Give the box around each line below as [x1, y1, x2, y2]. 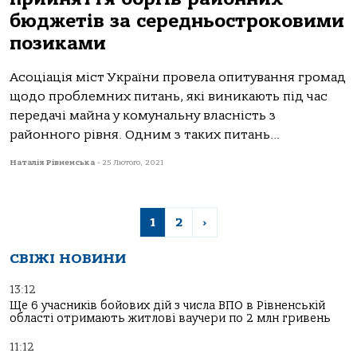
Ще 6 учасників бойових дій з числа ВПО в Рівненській [10, 299, 325, 312]
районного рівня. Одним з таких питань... [10, 127, 280, 142]
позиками [10, 33, 106, 54]
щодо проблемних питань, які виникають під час [10, 89, 328, 104]
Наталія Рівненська [10, 158, 97, 167]
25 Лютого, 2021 [102, 158, 163, 167]
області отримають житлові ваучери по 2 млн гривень [10, 312, 331, 325]
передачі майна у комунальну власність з [10, 108, 276, 123]
